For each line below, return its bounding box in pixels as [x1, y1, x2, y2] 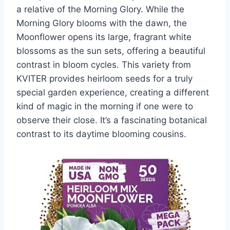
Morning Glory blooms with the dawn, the [16, 18, 187, 29]
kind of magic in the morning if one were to [16, 101, 193, 112]
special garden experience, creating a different [16, 87, 209, 98]
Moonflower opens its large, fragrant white [16, 32, 191, 43]
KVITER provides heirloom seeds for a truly [16, 73, 193, 84]
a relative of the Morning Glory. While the [16, 4, 184, 15]
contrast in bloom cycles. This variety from [16, 60, 191, 70]
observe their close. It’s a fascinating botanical [16, 115, 207, 126]
